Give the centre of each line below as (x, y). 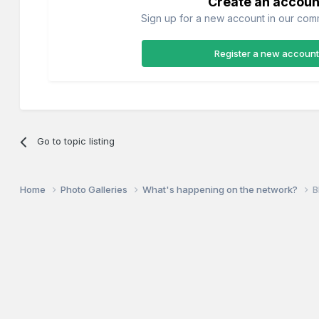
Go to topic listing (75, 141)
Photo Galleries (95, 190)
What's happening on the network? (221, 190)
